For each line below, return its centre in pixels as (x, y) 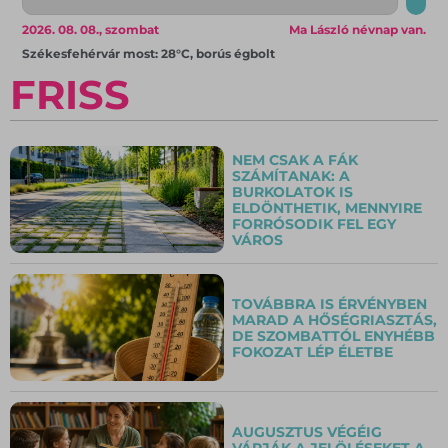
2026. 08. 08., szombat (91, 30)
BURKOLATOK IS (292, 191)
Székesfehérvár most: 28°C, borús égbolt (149, 54)
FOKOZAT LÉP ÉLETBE (312, 351)
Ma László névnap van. (357, 30)
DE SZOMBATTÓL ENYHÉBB (333, 335)
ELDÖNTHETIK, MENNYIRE (327, 207)
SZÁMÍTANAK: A (291, 175)
